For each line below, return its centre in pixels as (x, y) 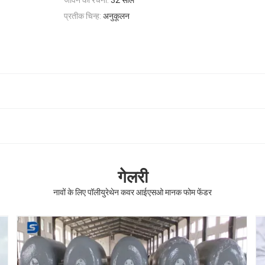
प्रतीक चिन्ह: (83, 16)
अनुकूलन (116, 16)
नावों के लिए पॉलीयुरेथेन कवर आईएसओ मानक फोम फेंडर (132, 192)
